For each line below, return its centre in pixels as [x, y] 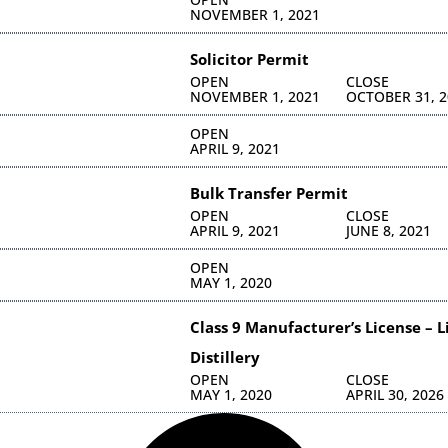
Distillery [224, 356]
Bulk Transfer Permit [268, 192]
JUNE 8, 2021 [389, 230]
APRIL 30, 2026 [395, 394]
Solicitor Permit [249, 58]
